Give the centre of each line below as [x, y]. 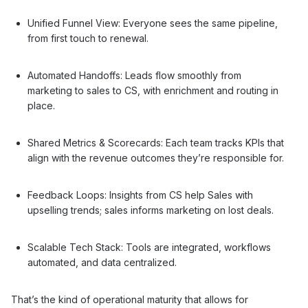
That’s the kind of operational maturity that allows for [130, 299]
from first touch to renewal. [88, 38]
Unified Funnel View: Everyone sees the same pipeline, [153, 23]
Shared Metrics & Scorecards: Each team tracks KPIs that [156, 143]
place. [41, 106]
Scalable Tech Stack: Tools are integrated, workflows [149, 247]
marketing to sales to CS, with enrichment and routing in [153, 90]
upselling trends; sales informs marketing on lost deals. [151, 210]
